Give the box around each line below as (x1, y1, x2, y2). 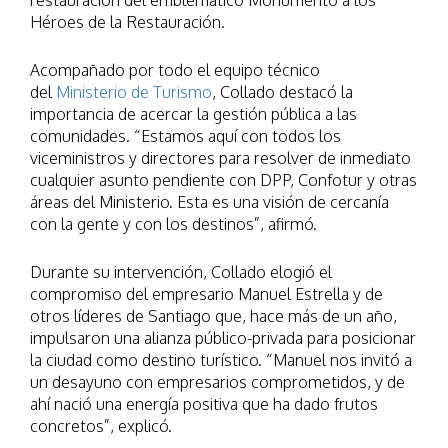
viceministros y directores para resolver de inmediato (30, 148, 411, 169)
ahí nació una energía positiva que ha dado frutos (30, 394, 378, 415)
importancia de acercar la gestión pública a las (30, 104, 357, 125)
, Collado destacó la (212, 82, 353, 103)
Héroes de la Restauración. (30, 12, 225, 33)
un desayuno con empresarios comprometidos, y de (30, 372, 405, 393)
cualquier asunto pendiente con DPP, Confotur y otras (30, 170, 417, 191)
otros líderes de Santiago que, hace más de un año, (30, 306, 397, 327)
